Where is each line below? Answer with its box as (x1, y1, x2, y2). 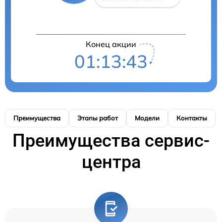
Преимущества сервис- (12, 130, 210, 152)
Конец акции (86, 39, 136, 50)
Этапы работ (77, 114, 118, 122)
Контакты (176, 114, 207, 122)
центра (81, 152, 141, 173)
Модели (135, 114, 160, 122)
